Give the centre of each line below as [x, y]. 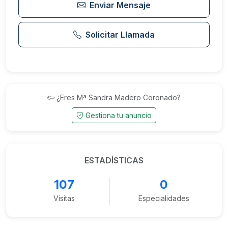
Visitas [64, 198]
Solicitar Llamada [120, 35]
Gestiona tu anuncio [119, 115]
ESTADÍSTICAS [114, 160]
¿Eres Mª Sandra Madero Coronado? [119, 97]
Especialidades [164, 198]
